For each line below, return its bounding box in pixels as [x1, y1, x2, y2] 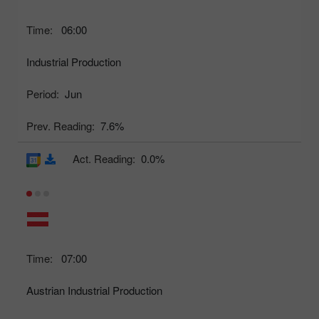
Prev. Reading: [26, 118, 95, 134]
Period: [26, 86, 59, 102]
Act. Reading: [73, 151, 135, 167]
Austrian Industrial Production [26, 283, 162, 298]
